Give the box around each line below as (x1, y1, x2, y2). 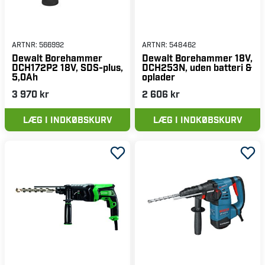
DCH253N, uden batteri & (142, 61, 252, 73)
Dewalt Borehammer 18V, (142, 51, 253, 63)
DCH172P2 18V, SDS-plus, (12, 61, 123, 73)
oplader (142, 70, 175, 82)
